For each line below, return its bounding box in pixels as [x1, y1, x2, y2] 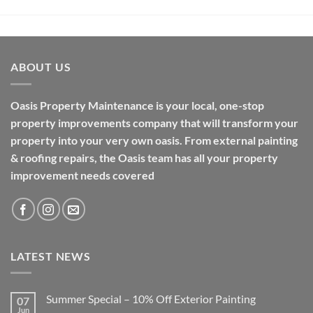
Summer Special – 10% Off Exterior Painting [46, 292, 256, 306]
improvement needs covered [10, 168, 154, 182]
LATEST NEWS [10, 249, 91, 263]
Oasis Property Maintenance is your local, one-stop [10, 98, 264, 112]
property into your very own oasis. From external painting [10, 133, 298, 147]
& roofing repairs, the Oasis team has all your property [10, 150, 278, 164]
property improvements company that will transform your [10, 115, 298, 129]
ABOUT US [10, 60, 71, 74]
